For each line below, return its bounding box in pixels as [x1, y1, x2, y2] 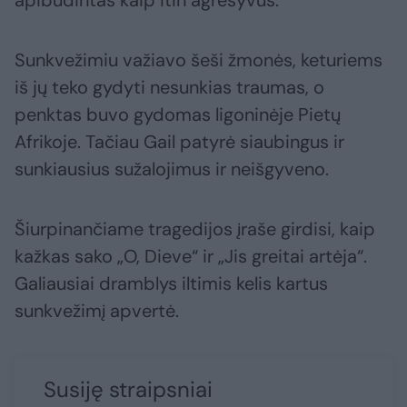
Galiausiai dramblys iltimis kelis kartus [15, 271, 328, 295]
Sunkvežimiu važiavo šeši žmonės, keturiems [15, 47, 382, 72]
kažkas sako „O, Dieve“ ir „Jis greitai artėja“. [15, 243, 367, 268]
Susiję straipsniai [44, 374, 213, 403]
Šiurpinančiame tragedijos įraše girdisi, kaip [15, 216, 375, 241]
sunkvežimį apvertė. [15, 298, 179, 323]
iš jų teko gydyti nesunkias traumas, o [15, 74, 324, 99]
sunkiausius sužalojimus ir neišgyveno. [15, 156, 329, 181]
